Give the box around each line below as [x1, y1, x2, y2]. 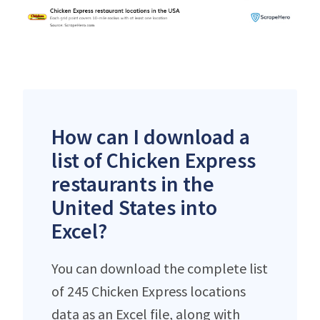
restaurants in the [51, 169, 214, 197]
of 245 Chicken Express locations [51, 281, 246, 300]
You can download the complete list [51, 259, 268, 277]
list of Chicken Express [51, 146, 256, 174]
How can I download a [51, 122, 250, 150]
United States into [51, 193, 217, 221]
